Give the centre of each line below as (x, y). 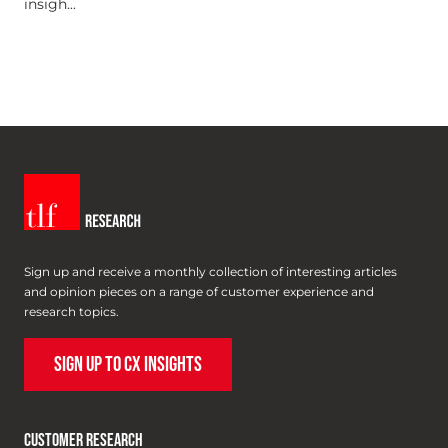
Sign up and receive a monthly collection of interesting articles (210, 272)
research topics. (71, 312)
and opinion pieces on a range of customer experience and (199, 292)
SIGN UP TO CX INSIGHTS (128, 365)
